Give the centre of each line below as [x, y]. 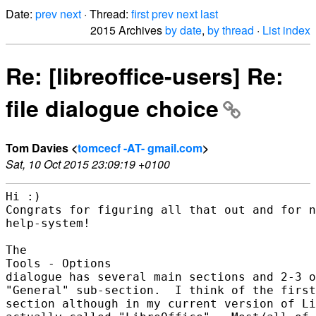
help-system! [48, 223]
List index [286, 30]
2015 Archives [128, 30]
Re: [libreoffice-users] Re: [145, 76]
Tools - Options [59, 263]
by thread [231, 30]
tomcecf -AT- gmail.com [140, 147]
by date [183, 30]
